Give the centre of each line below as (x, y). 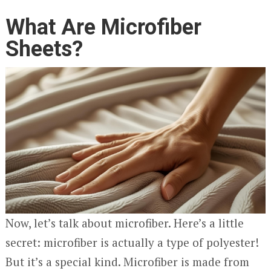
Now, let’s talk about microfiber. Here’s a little (124, 223)
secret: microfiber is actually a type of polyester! (132, 242)
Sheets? (44, 49)
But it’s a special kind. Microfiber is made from (127, 261)
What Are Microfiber (103, 27)
